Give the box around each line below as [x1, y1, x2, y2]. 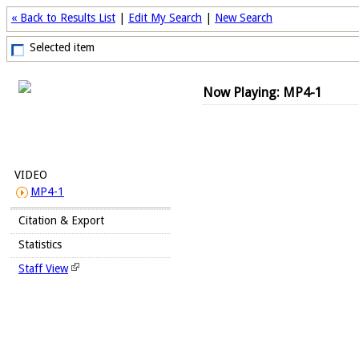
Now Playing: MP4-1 [203, 85, 322, 101]
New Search [215, 11, 272, 24]
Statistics [18, 238, 62, 251]
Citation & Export [18, 214, 104, 227]
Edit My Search [128, 11, 202, 24]
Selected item [30, 41, 95, 54]
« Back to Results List [11, 11, 115, 24]
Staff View [18, 262, 68, 275]
